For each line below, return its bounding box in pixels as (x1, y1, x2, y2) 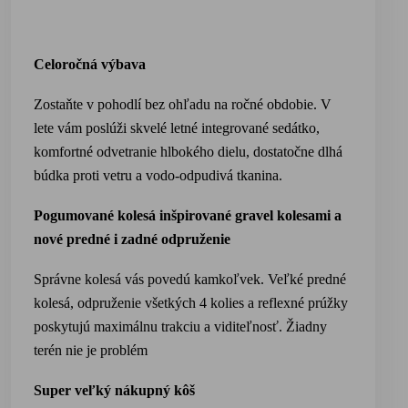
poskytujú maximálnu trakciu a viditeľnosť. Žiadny (34, 319, 327, 334)
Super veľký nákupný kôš (34, 382, 195, 398)
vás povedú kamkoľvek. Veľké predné (121, 271, 346, 287)
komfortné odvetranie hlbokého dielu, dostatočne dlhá (34, 144, 342, 159)
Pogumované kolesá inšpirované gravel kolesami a (34, 208, 342, 223)
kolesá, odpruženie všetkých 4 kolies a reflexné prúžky (34, 295, 348, 311)
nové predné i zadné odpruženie (34, 231, 230, 247)
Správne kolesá (34, 271, 121, 287)
